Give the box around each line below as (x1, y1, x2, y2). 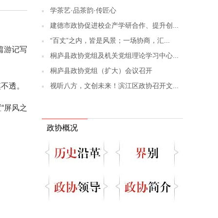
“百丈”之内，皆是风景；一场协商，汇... (50, 36, 170, 44)
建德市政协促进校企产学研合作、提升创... (50, 21, 179, 29)
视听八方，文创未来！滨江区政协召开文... (50, 82, 179, 90)
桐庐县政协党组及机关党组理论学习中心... (50, 52, 179, 59)
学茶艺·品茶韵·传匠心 (50, 6, 116, 14)
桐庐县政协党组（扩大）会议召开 (50, 67, 152, 74)
